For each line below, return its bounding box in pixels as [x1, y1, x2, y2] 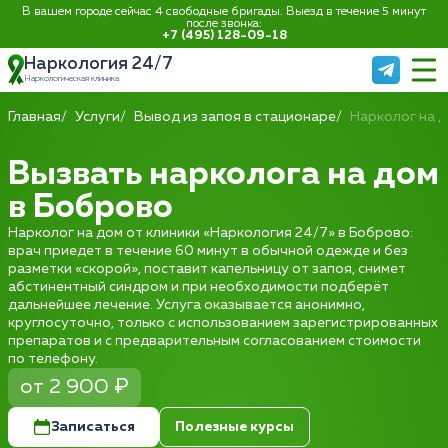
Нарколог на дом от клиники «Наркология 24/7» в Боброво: [8, 226, 413, 240]
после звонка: [186, 18, 262, 30]
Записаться [50, 420, 135, 434]
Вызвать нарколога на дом [8, 158, 439, 191]
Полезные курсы [175, 420, 294, 434]
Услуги [75, 110, 120, 124]
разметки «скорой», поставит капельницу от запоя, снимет [8, 262, 406, 276]
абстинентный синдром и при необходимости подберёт [8, 280, 389, 294]
